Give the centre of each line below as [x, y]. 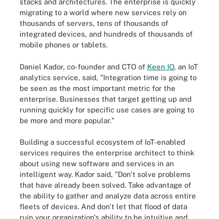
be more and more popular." [67, 120]
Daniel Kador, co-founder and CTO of [83, 66]
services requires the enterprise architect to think [107, 153]
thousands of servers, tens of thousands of [94, 23]
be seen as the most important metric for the [98, 88]
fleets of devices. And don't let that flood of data [103, 207]
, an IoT [186, 66]
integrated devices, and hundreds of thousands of [106, 34]
